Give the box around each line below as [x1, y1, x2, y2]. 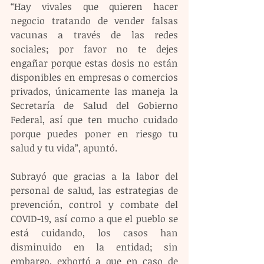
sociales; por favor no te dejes [11, 42, 178, 56]
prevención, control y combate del [11, 198, 178, 212]
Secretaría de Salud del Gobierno [11, 99, 178, 113]
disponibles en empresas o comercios [11, 71, 178, 84]
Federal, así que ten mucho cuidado [11, 113, 178, 127]
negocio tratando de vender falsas [11, 14, 178, 28]
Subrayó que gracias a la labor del [11, 170, 178, 183]
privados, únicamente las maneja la [11, 85, 178, 98]
